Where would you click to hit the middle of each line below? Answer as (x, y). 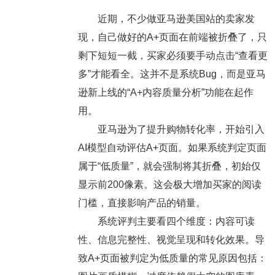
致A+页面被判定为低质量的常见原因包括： (172, 258)
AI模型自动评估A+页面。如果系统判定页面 (172, 148)
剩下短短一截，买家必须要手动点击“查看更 (172, 56)
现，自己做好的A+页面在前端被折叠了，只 (172, 37)
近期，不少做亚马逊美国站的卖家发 (166, 19)
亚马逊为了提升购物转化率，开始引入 (171, 130)
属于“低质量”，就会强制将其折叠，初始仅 (169, 166)
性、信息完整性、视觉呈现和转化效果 (161, 240)
